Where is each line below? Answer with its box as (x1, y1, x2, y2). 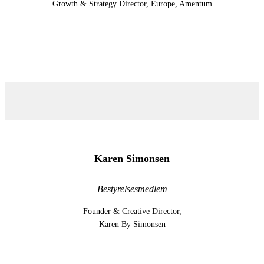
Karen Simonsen (94, 153, 170, 165)
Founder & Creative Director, (82, 207, 181, 216)
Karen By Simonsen (98, 220, 166, 229)
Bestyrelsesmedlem (97, 184, 167, 194)
